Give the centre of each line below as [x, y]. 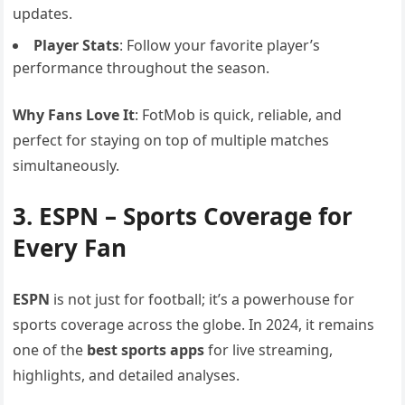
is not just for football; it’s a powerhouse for [202, 299]
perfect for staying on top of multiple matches [171, 140]
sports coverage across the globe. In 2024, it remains [194, 325]
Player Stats [77, 45]
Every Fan [70, 248]
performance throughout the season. [141, 68]
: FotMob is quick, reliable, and [239, 115]
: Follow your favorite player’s [220, 45]
